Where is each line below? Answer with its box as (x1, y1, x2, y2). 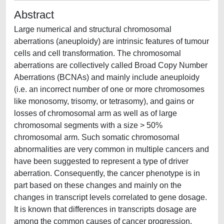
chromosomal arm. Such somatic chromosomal (14, 133, 179, 141)
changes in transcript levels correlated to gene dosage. (14, 193, 207, 201)
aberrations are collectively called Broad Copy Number (14, 61, 207, 69)
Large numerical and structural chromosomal (14, 25, 171, 33)
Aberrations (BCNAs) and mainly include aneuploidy (14, 73, 199, 81)
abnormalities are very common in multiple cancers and (14, 145, 209, 153)
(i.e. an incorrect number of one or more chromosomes (14, 85, 204, 93)
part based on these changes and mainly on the (14, 181, 181, 189)
